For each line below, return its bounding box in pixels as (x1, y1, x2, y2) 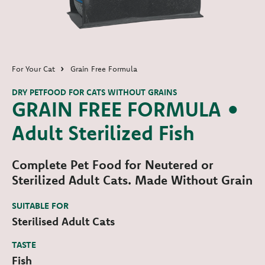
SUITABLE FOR (12, 200, 69, 212)
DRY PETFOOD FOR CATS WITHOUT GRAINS (12, 87, 177, 98)
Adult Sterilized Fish (12, 120, 195, 146)
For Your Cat (12, 64, 55, 74)
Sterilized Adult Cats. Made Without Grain (12, 172, 253, 188)
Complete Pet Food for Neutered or (12, 157, 214, 173)
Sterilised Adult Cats (12, 214, 115, 229)
